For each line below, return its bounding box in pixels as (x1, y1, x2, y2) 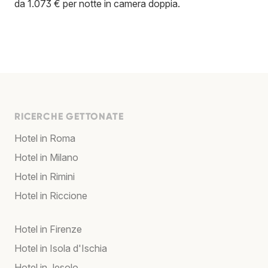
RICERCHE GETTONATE (14, 111, 124, 123)
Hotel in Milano (14, 151, 78, 164)
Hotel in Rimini (14, 170, 75, 183)
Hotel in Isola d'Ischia (14, 242, 107, 255)
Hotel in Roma (14, 132, 75, 145)
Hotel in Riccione (14, 190, 87, 202)
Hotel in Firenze (14, 223, 82, 236)
